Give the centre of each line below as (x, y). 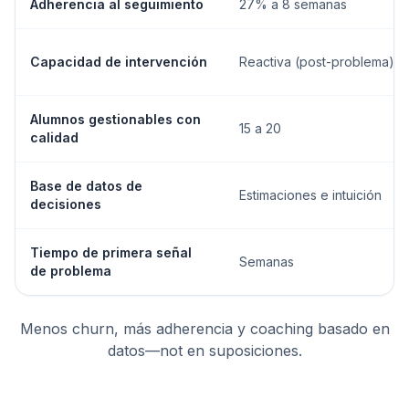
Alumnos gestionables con (115, 119)
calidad (54, 137)
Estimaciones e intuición (310, 195)
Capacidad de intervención (119, 62)
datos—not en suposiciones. (204, 351)
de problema (71, 271)
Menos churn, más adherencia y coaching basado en (204, 329)
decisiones (66, 204)
